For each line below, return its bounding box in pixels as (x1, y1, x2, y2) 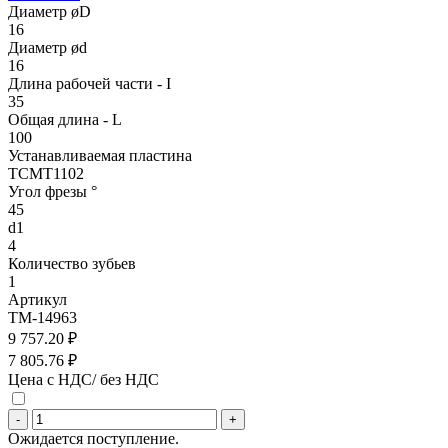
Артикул (8, 290, 67, 308)
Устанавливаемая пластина (8, 146, 192, 164)
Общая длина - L (8, 110, 122, 128)
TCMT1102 (8, 164, 84, 182)
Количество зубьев (8, 254, 136, 272)
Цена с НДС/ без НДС (8, 370, 159, 388)
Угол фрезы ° (8, 182, 97, 200)
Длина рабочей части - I (8, 74, 171, 92)
